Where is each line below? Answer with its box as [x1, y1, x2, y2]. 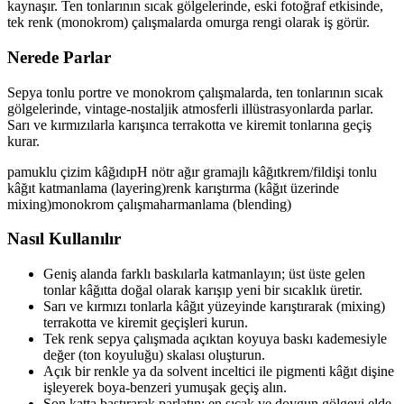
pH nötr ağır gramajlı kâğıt [130, 163, 280, 179]
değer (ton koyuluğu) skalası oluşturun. [43, 347, 265, 363]
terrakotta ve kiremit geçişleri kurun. [43, 315, 248, 331]
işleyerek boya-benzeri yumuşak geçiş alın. [43, 380, 287, 396]
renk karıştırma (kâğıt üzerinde [166, 179, 339, 196]
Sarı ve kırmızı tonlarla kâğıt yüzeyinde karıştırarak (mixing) [43, 298, 385, 315]
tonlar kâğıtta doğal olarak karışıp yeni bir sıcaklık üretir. [43, 282, 363, 298]
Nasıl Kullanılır [7, 229, 121, 249]
